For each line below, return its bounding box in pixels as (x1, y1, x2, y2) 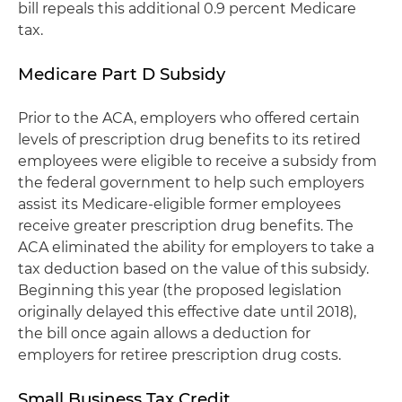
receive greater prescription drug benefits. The (18, 217, 354, 234)
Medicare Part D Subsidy (18, 64, 225, 84)
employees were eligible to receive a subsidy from (18, 153, 377, 170)
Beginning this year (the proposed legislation (18, 282, 342, 299)
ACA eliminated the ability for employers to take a (18, 239, 374, 256)
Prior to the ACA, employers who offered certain (18, 109, 360, 127)
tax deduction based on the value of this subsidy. (18, 260, 369, 277)
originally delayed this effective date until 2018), (18, 303, 356, 320)
